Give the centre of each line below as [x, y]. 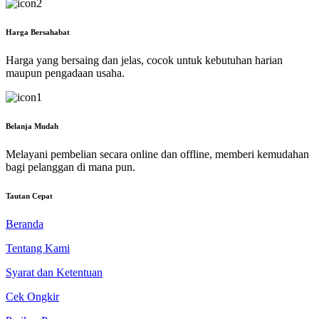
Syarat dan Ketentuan [54, 272]
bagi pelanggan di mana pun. [70, 167]
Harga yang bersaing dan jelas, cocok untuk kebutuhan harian [144, 60]
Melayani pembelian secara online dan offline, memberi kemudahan [157, 154]
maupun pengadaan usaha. [65, 73]
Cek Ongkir [32, 296]
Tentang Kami [38, 248]
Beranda [25, 224]
